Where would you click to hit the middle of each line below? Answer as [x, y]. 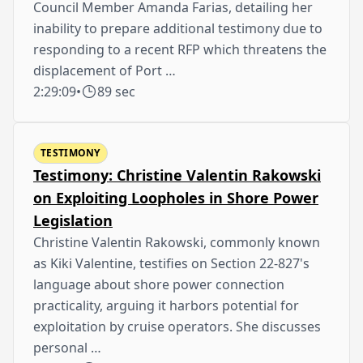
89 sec [116, 91]
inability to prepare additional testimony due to [178, 28]
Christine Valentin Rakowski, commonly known [177, 242]
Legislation [73, 220]
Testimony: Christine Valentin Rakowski [177, 175]
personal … [67, 347]
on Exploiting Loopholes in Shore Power [176, 197]
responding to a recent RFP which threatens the [180, 49]
